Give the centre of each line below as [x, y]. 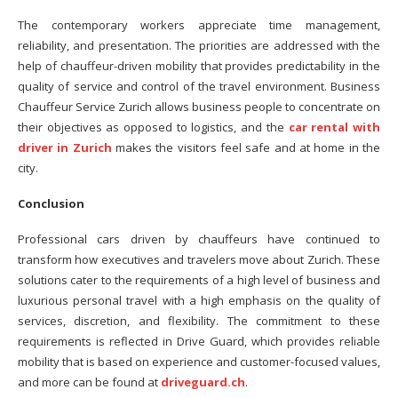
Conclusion [51, 203]
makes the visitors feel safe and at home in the [246, 147]
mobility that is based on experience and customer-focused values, [199, 362]
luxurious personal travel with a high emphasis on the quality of [199, 300]
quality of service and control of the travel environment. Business [199, 86]
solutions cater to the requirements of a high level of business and [199, 280]
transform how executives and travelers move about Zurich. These [199, 259]
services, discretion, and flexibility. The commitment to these [199, 321]
